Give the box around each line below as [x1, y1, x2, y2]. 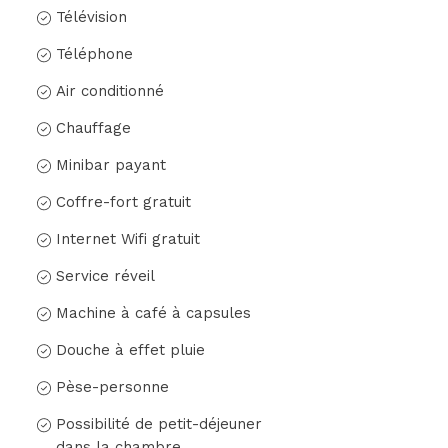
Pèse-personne [55, 377, 169, 396]
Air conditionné [55, 81, 164, 100]
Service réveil [55, 266, 155, 285]
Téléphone [55, 44, 133, 63]
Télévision [55, 7, 127, 26]
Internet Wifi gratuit [55, 229, 200, 248]
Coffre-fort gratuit [55, 192, 191, 211]
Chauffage [55, 118, 131, 137]
